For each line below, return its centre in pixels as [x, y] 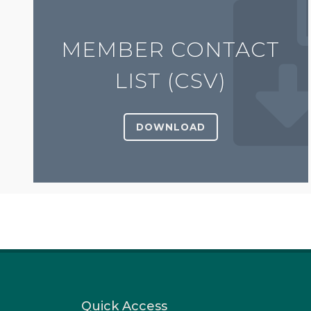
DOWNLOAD [170, 127]
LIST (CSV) [171, 81]
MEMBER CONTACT [171, 49]
